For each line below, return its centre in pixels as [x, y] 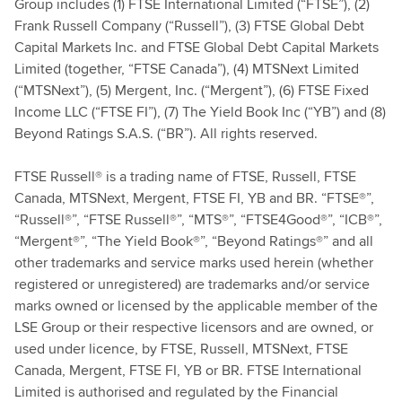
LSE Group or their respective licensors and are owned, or [194, 327]
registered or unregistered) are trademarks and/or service [192, 284]
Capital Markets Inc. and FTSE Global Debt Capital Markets [197, 47]
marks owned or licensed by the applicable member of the [196, 306]
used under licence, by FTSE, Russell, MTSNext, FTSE [181, 349]
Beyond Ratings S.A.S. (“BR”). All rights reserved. [166, 133]
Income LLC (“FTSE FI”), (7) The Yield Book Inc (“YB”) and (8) [200, 112]
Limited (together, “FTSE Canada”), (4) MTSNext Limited [187, 69]
